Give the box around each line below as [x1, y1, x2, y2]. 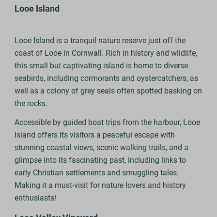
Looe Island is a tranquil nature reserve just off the [15, 36, 186, 46]
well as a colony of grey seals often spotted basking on [15, 86, 202, 96]
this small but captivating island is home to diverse [15, 61, 188, 71]
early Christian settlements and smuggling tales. [15, 168, 179, 178]
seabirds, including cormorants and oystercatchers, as [15, 74, 199, 83]
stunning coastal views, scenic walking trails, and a [15, 143, 189, 153]
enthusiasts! [15, 193, 57, 203]
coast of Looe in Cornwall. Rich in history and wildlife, [15, 48, 198, 58]
